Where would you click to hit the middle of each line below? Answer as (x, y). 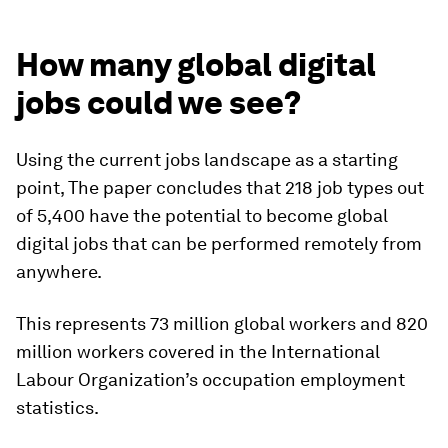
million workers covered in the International (198, 352)
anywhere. (59, 272)
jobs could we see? (158, 103)
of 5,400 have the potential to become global (202, 216)
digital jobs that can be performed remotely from (219, 244)
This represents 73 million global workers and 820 (222, 324)
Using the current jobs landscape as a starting (207, 160)
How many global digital (196, 65)
